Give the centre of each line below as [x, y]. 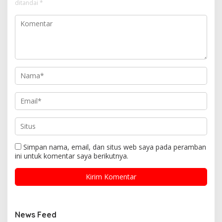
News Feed [36, 215]
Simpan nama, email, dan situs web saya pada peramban [115, 147]
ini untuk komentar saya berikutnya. [72, 156]
